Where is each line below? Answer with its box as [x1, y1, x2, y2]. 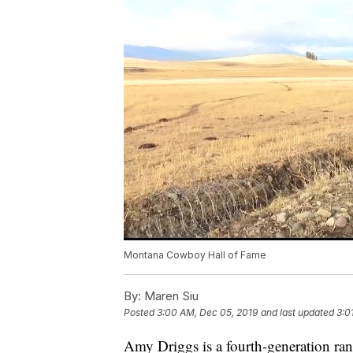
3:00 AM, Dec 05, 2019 [157, 307, 258, 319]
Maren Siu [141, 288, 199, 304]
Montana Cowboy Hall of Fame [124, 249, 266, 262]
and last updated [261, 307, 334, 319]
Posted [124, 307, 157, 319]
